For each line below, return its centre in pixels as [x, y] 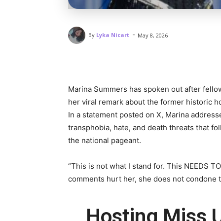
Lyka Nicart [113, 35]
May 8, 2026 [153, 35]
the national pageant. [105, 140]
